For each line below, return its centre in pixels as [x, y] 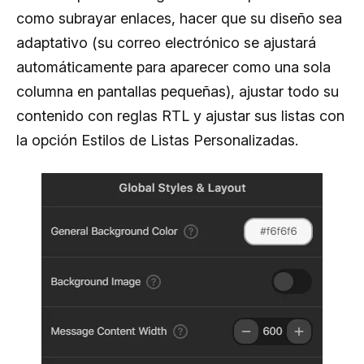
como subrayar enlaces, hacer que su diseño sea [179, 18]
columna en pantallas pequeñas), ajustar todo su [178, 91]
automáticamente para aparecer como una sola [173, 67]
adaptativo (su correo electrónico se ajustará [166, 42]
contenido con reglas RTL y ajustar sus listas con [180, 115]
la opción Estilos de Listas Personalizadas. [157, 140]
